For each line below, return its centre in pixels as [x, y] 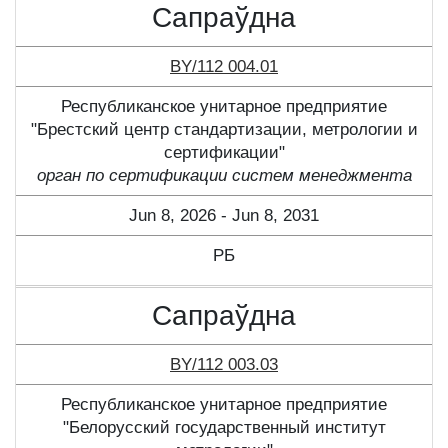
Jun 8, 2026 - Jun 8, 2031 [224, 216]
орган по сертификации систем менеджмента [224, 176]
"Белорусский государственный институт [224, 428]
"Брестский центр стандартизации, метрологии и [224, 130]
